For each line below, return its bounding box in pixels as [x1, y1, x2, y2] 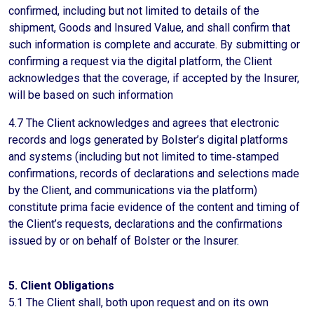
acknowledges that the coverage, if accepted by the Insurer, [8, 71, 299, 85]
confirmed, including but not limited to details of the [8, 4, 259, 18]
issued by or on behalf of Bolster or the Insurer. [8, 234, 239, 247]
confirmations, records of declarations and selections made [8, 167, 299, 180]
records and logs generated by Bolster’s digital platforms [8, 133, 288, 146]
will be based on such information [8, 88, 173, 102]
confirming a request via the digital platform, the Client [8, 55, 272, 68]
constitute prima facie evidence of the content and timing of [8, 200, 300, 214]
